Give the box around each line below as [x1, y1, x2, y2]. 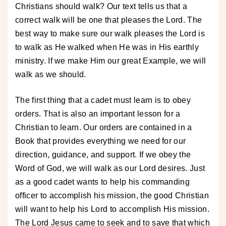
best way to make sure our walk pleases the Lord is [15, 29, 205, 38]
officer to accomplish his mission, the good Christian [15, 191, 209, 200]
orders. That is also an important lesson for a [15, 109, 181, 119]
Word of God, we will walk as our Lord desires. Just [15, 164, 205, 173]
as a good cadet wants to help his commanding [15, 178, 190, 187]
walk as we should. [15, 70, 86, 79]
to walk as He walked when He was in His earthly [15, 43, 199, 52]
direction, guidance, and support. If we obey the [15, 150, 191, 159]
